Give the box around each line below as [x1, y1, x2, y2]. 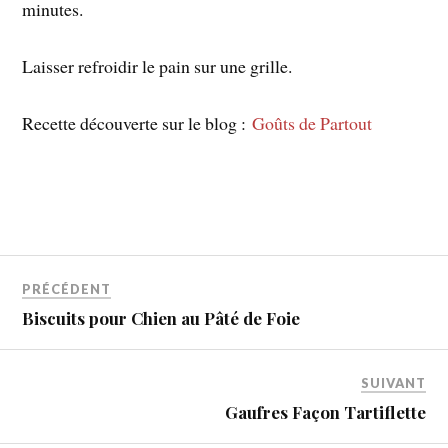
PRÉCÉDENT [22, 281, 112, 298]
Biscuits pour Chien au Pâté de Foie [22, 307, 301, 330]
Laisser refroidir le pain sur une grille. [22, 54, 293, 79]
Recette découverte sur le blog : [22, 111, 253, 135]
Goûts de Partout [252, 111, 373, 135]
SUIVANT [360, 375, 426, 392]
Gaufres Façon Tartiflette [224, 401, 426, 424]
